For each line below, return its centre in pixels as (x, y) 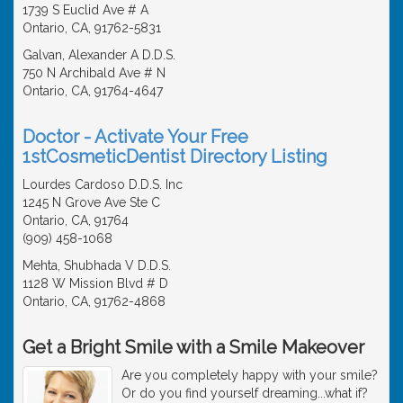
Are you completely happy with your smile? (250, 375)
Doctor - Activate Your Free (135, 136)
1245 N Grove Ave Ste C (91, 202)
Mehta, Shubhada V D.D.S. (97, 265)
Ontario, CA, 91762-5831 (92, 27)
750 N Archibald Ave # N (94, 72)
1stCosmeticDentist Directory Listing (175, 156)
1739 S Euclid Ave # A (85, 9)
